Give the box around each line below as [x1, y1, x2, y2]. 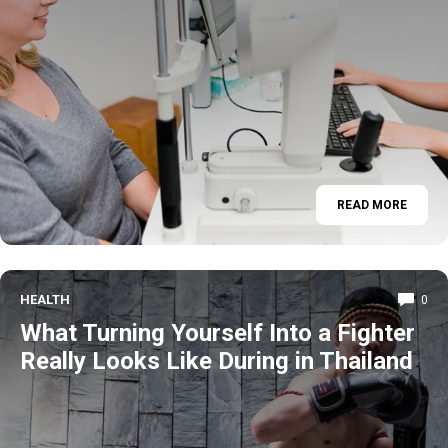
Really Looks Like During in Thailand [20, 347, 413, 375]
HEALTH [20, 292, 70, 307]
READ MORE [337, 197, 407, 212]
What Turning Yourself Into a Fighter [20, 319, 415, 347]
